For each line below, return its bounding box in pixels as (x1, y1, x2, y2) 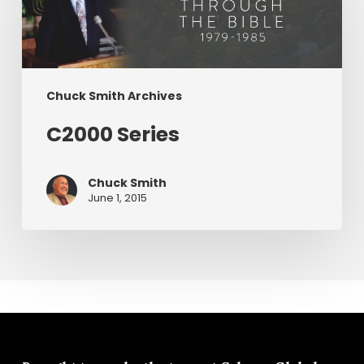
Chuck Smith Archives (45, 88, 182, 105)
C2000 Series (45, 120, 180, 149)
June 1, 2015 (87, 190, 147, 206)
